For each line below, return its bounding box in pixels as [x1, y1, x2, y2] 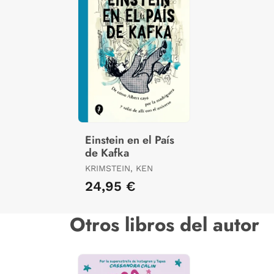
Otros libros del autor [70, 211, 259, 239]
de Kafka [85, 145, 129, 161]
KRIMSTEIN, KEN [85, 163, 153, 174]
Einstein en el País [85, 132, 174, 149]
